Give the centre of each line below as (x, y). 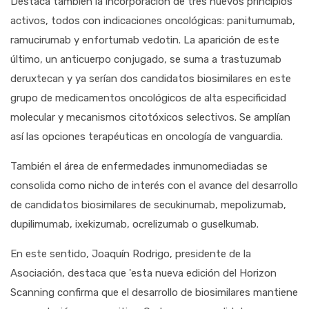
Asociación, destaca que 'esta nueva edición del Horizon (143, 273)
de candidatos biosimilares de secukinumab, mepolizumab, (148, 205)
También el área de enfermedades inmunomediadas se (139, 166)
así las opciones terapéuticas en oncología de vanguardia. (147, 137)
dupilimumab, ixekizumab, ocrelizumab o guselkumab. (134, 224)
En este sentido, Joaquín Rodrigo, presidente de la (131, 254)
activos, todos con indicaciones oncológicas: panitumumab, (153, 21)
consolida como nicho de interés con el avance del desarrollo (154, 186)
